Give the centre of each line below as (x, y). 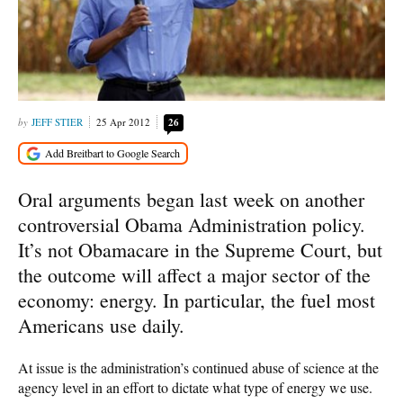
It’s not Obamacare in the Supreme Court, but (200, 249)
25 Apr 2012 (123, 122)
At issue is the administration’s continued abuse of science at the (198, 367)
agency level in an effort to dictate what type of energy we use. (195, 387)
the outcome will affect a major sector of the (194, 274)
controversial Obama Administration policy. (192, 224)
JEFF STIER (57, 122)
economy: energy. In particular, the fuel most (197, 300)
